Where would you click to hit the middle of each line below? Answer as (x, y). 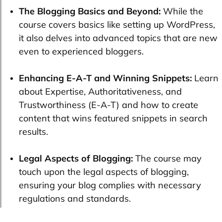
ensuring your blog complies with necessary (110, 185)
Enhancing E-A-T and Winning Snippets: (105, 78)
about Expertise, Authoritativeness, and (100, 92)
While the (182, 11)
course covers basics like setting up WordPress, (117, 25)
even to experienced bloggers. (81, 52)
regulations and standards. (75, 199)
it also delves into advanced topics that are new (118, 38)
